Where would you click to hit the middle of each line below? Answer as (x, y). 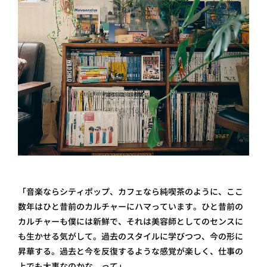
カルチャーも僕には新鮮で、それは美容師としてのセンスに (131, 221)
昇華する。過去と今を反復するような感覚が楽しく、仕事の (131, 251)
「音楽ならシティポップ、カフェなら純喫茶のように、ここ (131, 192)
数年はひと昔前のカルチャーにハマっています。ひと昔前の (131, 207)
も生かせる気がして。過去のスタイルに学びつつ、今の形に (131, 236)
